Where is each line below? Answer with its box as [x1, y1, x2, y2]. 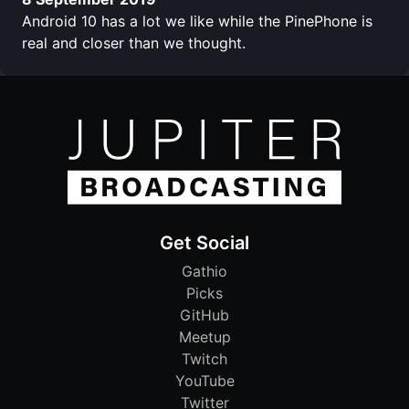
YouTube [174, 372, 235, 391]
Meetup [178, 328, 231, 347]
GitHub [180, 306, 229, 325]
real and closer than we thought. [22, 33, 246, 52]
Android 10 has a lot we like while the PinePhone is [22, 11, 372, 30]
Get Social [160, 232, 249, 255]
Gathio [182, 262, 227, 281]
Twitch [182, 350, 227, 369]
